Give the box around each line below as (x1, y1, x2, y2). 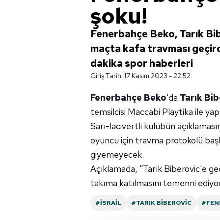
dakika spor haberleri (90, 57, 193, 70)
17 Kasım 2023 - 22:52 (124, 71, 191, 80)
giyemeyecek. (90, 149, 144, 160)
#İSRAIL (95, 199, 121, 207)
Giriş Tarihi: (90, 71, 124, 80)
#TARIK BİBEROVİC (131, 199, 192, 207)
